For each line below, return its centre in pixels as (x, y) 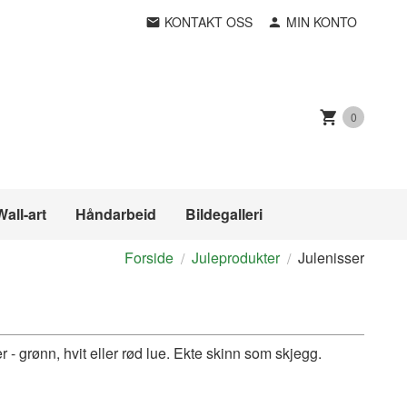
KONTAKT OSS (208, 22)
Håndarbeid (116, 214)
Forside (149, 258)
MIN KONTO (322, 22)
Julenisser (331, 258)
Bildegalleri (224, 214)
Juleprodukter (236, 258)
